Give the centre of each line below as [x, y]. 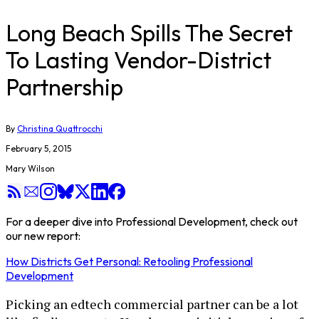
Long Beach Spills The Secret [149, 33]
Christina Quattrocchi [60, 129]
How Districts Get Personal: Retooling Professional [129, 261]
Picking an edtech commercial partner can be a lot [152, 304]
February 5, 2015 [38, 148]
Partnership [64, 87]
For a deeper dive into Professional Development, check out [152, 221]
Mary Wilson [30, 168]
